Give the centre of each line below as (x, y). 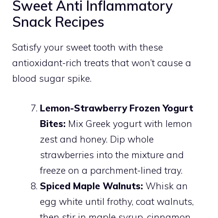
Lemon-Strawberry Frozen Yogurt (117, 108)
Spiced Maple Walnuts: (91, 186)
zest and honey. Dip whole (97, 139)
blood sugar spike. (52, 79)
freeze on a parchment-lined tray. (111, 170)
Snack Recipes (58, 22)
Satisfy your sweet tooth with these (88, 47)
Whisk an (165, 186)
